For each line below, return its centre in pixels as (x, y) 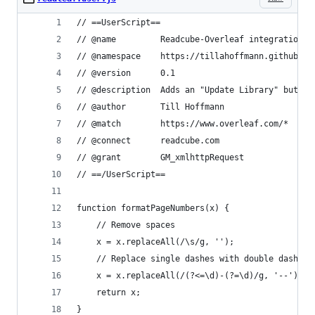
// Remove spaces (126, 225)
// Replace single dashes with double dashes (192, 259)
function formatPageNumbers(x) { (153, 208)
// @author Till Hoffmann (150, 107)
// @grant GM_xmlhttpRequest (160, 157)
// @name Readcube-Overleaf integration (190, 39)
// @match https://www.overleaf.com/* (182, 124)
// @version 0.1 (126, 73)
